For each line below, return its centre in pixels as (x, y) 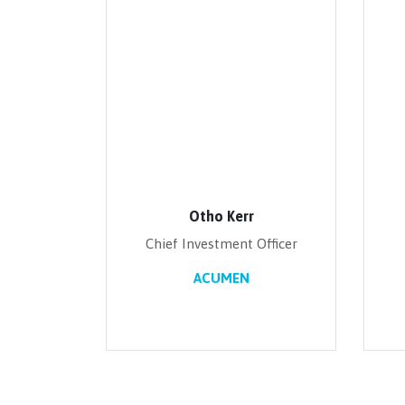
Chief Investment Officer (221, 244)
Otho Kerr (221, 216)
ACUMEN (221, 278)
